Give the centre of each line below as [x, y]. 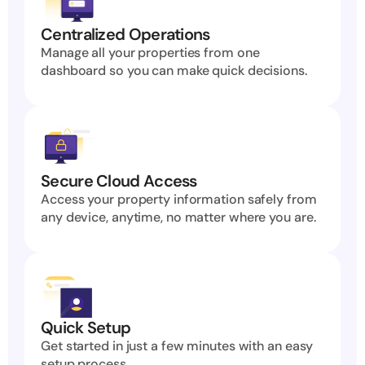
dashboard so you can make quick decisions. [174, 70]
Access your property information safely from [179, 199]
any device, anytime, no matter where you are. [178, 217]
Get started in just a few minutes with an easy [177, 346]
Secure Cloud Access [119, 181]
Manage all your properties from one [150, 53]
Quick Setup [86, 328]
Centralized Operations [125, 34]
